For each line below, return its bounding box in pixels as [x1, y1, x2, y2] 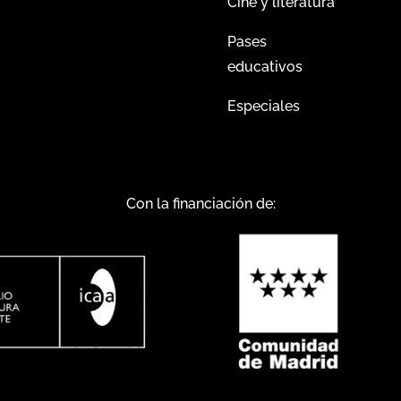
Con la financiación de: [125, 195, 276, 213]
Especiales [226, 98, 300, 115]
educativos [226, 58, 303, 76]
